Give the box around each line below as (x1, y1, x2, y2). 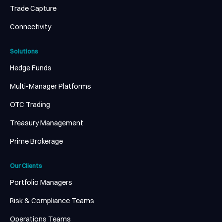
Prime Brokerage (10, 136, 63, 146)
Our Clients (10, 162, 42, 169)
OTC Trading (10, 100, 50, 109)
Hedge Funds (10, 63, 52, 72)
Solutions (10, 47, 38, 55)
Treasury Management (10, 118, 83, 127)
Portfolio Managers (10, 177, 72, 187)
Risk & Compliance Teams (10, 196, 94, 205)
